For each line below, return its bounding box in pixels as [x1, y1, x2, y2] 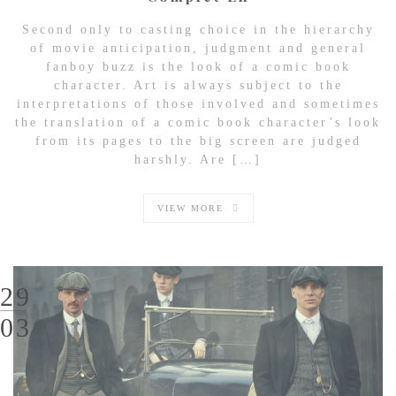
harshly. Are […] [134, 153, 262, 166]
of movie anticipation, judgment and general [30, 42, 366, 55]
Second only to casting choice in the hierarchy [21, 23, 375, 36]
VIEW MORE [156, 203, 224, 213]
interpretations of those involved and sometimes [16, 97, 380, 110]
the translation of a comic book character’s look [15, 116, 381, 129]
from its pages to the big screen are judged [34, 134, 362, 148]
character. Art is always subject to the [53, 79, 343, 92]
